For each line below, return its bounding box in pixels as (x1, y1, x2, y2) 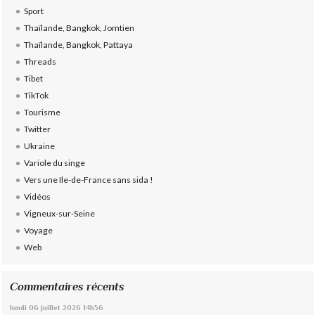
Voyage (23, 224, 53, 236)
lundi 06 (10, 303, 39, 312)
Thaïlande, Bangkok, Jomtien (23, 22, 134, 33)
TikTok (23, 89, 49, 101)
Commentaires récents (10, 279, 125, 293)
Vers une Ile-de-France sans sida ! (23, 174, 153, 185)
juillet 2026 (41, 303, 82, 312)
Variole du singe (23, 157, 85, 168)
